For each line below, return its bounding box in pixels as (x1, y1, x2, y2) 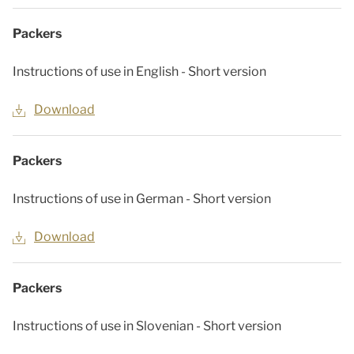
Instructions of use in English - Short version (13, 64, 266, 79)
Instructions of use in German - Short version (13, 191, 271, 206)
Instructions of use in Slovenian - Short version (13, 318, 281, 333)
